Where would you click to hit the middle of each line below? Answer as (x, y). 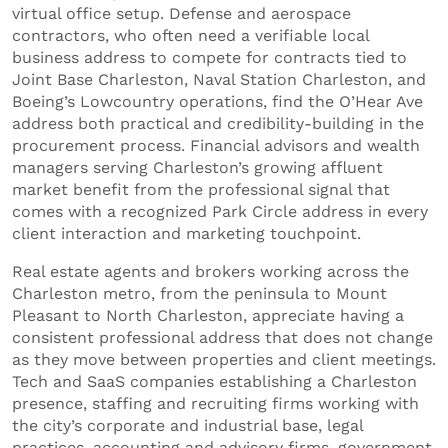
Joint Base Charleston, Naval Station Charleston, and (219, 79)
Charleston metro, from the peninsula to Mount (199, 293)
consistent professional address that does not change (222, 337)
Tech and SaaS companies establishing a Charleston (214, 381)
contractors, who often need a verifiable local (190, 35)
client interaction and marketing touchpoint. (186, 233)
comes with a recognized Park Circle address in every (220, 211)
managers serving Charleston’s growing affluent (197, 167)
